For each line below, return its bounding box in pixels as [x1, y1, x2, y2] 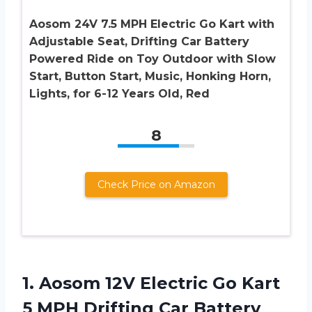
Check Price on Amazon [97, 178, 215, 191]
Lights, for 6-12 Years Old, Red [29, 86, 210, 100]
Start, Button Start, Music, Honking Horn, [29, 69, 271, 83]
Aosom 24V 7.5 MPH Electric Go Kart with [29, 17, 274, 31]
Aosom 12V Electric [39, 272, 208, 293]
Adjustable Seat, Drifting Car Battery [29, 34, 249, 48]
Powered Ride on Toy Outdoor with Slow [29, 52, 276, 65]
